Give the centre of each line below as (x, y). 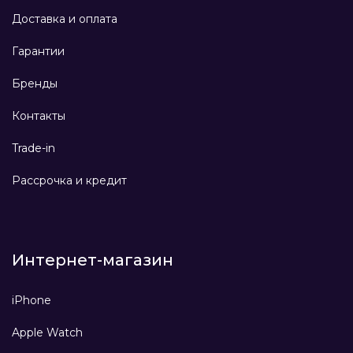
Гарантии (38, 52)
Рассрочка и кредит (69, 181)
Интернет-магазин (93, 260)
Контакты (39, 116)
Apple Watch (47, 333)
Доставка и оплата (65, 19)
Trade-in (33, 149)
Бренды (35, 84)
